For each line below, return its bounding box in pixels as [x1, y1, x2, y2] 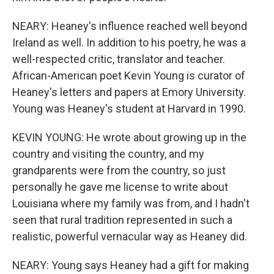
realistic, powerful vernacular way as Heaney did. [12, 230, 247, 243]
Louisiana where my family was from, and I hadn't [12, 197, 250, 210]
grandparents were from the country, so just [12, 164, 226, 177]
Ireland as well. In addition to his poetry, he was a [12, 36, 246, 49]
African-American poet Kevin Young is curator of [12, 69, 245, 82]
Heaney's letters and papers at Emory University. [12, 86, 246, 98]
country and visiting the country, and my [12, 147, 204, 160]
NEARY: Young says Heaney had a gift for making [12, 259, 249, 272]
